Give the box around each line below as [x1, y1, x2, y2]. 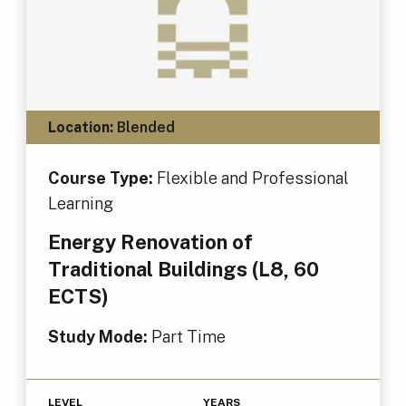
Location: [47, 118, 113, 136]
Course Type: [47, 168, 157, 188]
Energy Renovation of [47, 229, 253, 254]
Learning [47, 193, 113, 213]
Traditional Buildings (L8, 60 [47, 256, 319, 281]
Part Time [150, 326, 226, 346]
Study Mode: [47, 326, 151, 346]
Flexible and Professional [156, 168, 349, 188]
